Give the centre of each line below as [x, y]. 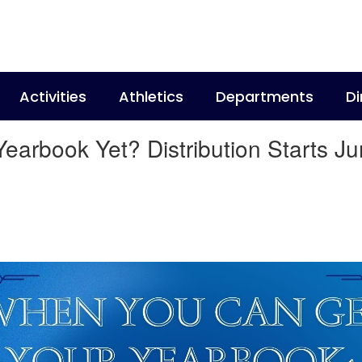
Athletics [151, 96]
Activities [53, 96]
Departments [265, 96]
